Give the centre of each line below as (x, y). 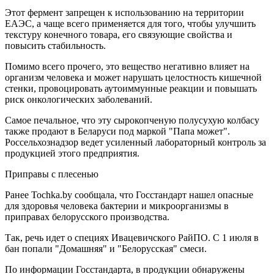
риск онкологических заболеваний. (79, 99)
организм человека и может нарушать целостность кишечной (133, 77)
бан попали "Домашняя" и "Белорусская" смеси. (106, 248)
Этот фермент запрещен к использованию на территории (124, 12)
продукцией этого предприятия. (72, 153)
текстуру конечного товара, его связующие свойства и (119, 34)
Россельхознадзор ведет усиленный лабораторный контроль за (135, 142)
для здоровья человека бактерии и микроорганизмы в (117, 206)
